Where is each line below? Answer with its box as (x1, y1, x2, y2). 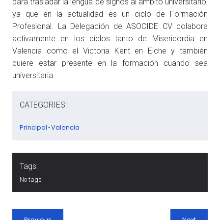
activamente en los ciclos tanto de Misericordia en (12, 33, 208, 43)
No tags (20, 175, 42, 183)
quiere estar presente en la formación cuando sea (12, 58, 208, 68)
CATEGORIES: (20, 100, 67, 110)
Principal (20, 122, 47, 132)
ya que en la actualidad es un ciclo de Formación (12, 9, 208, 19)
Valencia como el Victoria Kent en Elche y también (12, 46, 208, 55)
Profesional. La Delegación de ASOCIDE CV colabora (12, 21, 208, 31)
